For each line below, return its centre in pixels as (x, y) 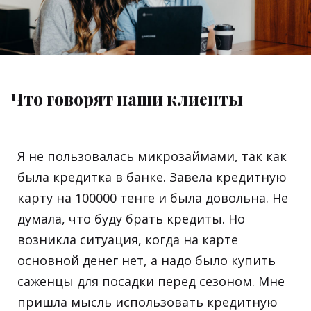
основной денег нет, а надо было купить (146, 260)
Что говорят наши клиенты (127, 98)
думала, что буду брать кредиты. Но (131, 218)
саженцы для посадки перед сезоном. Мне (151, 281)
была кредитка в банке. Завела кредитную (152, 177)
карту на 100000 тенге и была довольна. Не (153, 197)
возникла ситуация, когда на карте (128, 239)
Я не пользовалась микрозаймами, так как (152, 156)
